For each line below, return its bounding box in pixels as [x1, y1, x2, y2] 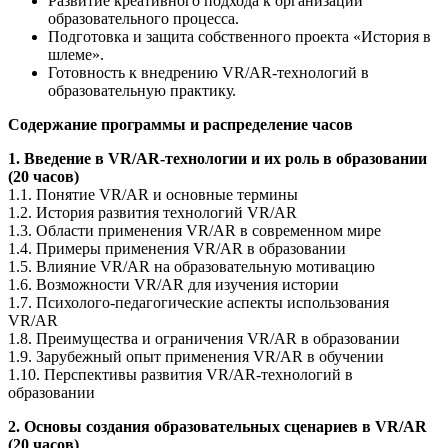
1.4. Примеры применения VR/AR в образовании [8, 239, 346, 257]
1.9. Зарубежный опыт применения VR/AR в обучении [8, 347, 384, 365]
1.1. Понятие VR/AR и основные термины [8, 185, 298, 203]
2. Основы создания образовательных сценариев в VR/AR [8, 417, 427, 435]
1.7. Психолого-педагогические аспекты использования [8, 293, 389, 311]
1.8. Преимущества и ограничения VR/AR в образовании [8, 329, 400, 347]
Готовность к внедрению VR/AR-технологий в [48, 63, 369, 81]
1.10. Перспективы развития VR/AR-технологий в [8, 365, 353, 383]
